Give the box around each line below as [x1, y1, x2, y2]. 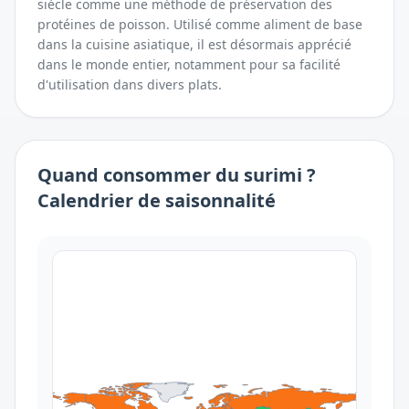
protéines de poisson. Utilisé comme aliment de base [37, 16, 362, 33]
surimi [244, 163, 302, 187]
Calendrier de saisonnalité [37, 188, 276, 213]
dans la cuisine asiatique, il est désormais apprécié [37, 36, 351, 53]
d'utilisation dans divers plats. [37, 76, 222, 93]
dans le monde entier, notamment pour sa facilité [37, 56, 341, 73]
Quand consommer [37, 163, 215, 187]
